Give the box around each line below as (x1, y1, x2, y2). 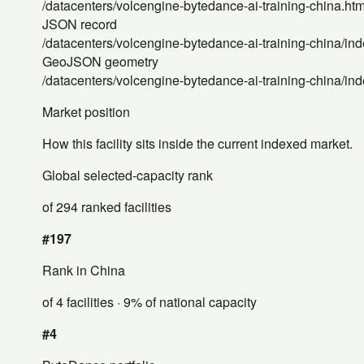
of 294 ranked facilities (42, 197, 171, 216)
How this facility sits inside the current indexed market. (42, 133, 353, 153)
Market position (42, 102, 130, 121)
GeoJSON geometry (42, 51, 158, 71)
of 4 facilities (42, 292, 114, 311)
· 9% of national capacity (114, 292, 257, 311)
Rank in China (42, 260, 125, 279)
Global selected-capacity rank (42, 165, 213, 184)
